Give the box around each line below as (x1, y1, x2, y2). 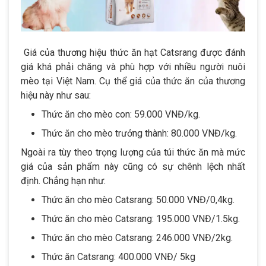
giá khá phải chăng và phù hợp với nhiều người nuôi (21, 61, 245, 72)
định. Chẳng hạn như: (21, 175, 106, 186)
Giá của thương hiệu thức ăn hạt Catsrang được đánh (21, 46, 245, 58)
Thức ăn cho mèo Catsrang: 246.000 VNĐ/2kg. (42, 232, 233, 243)
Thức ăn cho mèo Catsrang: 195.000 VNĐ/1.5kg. (42, 213, 240, 224)
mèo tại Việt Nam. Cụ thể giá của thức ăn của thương (21, 75, 245, 87)
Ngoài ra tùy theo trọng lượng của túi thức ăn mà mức (21, 146, 245, 158)
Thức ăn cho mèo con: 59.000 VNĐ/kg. (42, 108, 200, 120)
